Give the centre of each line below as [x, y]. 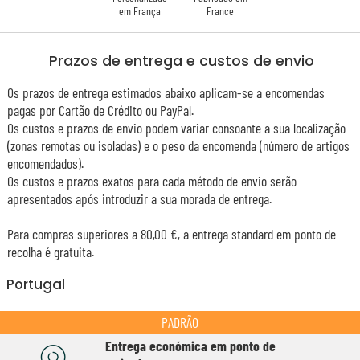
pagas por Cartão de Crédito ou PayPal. [100, 110]
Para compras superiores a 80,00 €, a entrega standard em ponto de [171, 234]
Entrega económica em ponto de [190, 346]
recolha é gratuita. [50, 252]
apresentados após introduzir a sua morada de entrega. [139, 199]
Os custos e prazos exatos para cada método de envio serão [151, 181]
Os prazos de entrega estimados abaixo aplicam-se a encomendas [166, 93]
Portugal [36, 284]
